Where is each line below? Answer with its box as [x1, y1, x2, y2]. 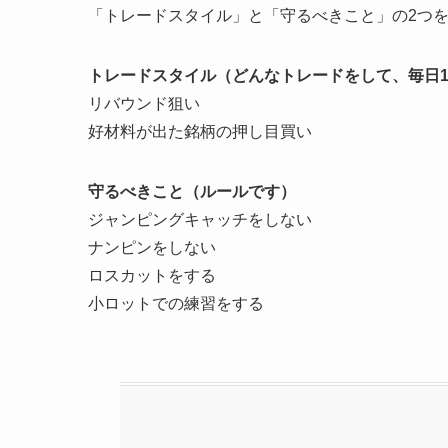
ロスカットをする [88, 267, 216, 285]
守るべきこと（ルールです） [88, 183, 296, 201]
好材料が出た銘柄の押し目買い [88, 123, 312, 141]
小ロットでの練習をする [88, 295, 264, 313]
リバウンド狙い [88, 95, 200, 113]
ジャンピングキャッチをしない [88, 211, 312, 229]
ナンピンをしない [88, 239, 216, 257]
